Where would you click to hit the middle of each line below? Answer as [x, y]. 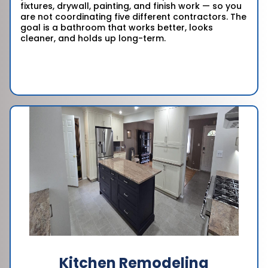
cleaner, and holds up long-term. [93, 39]
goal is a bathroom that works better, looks [117, 28]
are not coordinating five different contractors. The [133, 17]
